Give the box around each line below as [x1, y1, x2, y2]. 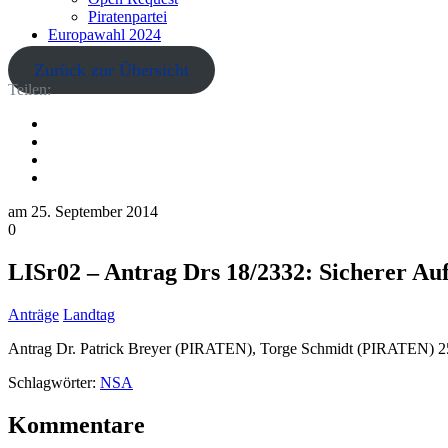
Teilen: [8, 81, 51, 98]
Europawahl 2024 [48, 26, 161, 43]
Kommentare [8, 411, 145, 438]
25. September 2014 [31, 203, 158, 220]
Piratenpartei [88, 8, 167, 25]
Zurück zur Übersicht [33, 60, 189, 80]
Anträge [8, 305, 59, 323]
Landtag [63, 305, 115, 323]
